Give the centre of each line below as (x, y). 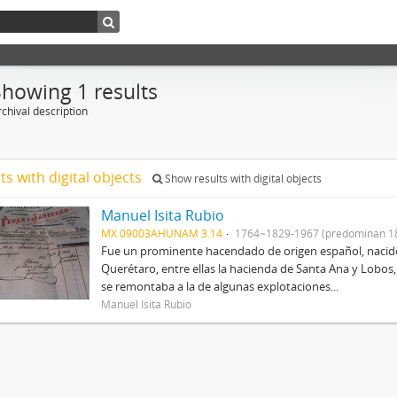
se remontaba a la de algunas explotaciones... (219, 286)
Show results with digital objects (242, 179)
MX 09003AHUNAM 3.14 (161, 233)
